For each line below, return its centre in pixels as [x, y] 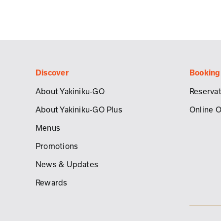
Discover [52, 73]
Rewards [51, 182]
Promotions [57, 146]
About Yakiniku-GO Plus [79, 109]
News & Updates [67, 164]
